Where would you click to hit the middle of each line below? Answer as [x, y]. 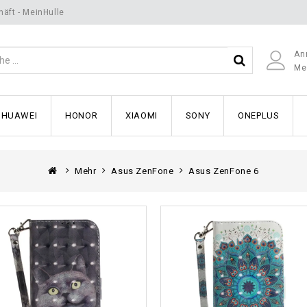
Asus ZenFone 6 [224, 171]
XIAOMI [142, 115]
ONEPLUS [259, 115]
